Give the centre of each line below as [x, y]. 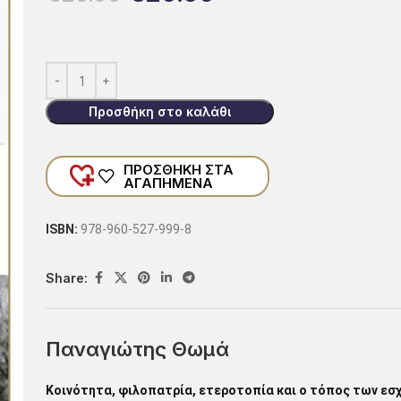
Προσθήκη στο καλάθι [160, 111]
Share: [67, 277]
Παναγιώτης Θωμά [138, 349]
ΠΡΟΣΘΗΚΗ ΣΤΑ [178, 170]
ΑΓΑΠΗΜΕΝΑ [168, 183]
